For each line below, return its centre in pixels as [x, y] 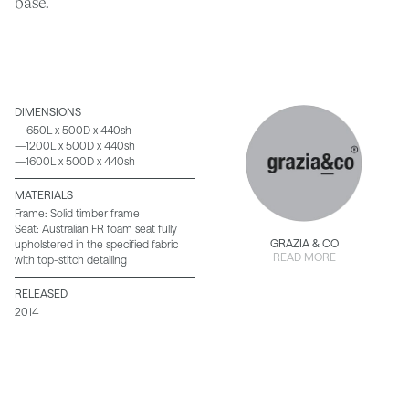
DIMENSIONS [48, 111]
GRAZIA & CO [304, 242]
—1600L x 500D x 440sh [75, 160]
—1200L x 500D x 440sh [75, 145]
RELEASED [41, 294]
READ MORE [304, 256]
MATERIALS [44, 195]
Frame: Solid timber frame [77, 213]
